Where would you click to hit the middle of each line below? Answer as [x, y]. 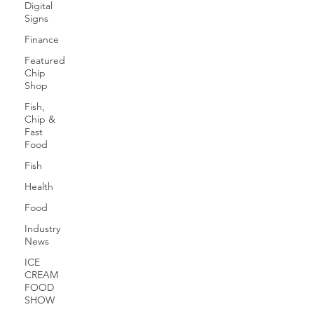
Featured [45, 60]
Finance [42, 39]
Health [39, 186]
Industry [42, 228]
